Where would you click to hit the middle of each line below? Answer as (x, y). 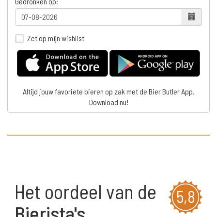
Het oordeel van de (85, 191)
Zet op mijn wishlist (56, 38)
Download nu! (108, 102)
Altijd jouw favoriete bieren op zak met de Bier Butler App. (108, 92)
